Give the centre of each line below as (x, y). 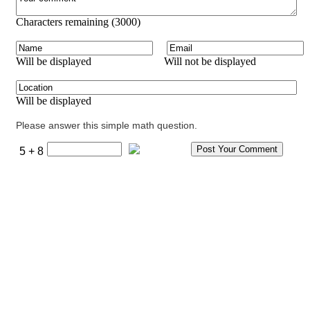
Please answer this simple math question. (107, 125)
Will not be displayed (210, 61)
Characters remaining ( (65, 21)
